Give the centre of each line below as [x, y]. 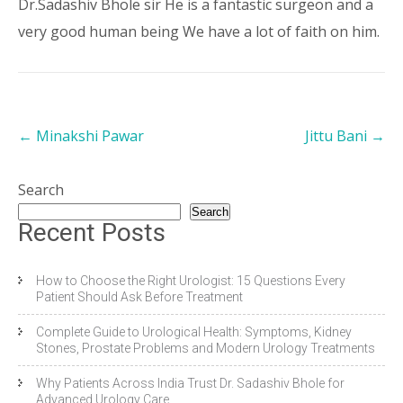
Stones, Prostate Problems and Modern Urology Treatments [206, 349]
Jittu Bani [338, 136]
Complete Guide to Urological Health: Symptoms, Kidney [194, 332]
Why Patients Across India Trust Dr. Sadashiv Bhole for [190, 384]
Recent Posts [92, 233]
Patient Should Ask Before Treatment [139, 297]
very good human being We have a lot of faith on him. [199, 32]
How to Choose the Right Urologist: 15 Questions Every [191, 281]
